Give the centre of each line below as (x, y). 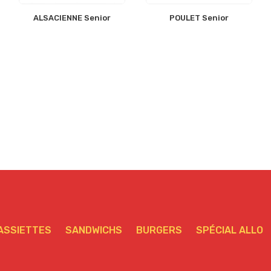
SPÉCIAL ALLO (230, 230)
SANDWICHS (94, 230)
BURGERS (159, 230)
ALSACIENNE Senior (72, 18)
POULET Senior (199, 18)
